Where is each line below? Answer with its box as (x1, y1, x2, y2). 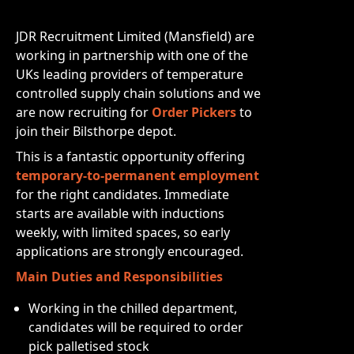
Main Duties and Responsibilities (16, 268, 223, 285)
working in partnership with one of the (16, 47, 248, 64)
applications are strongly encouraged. (16, 243, 243, 260)
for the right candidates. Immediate (16, 186, 229, 203)
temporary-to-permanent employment (16, 167, 259, 184)
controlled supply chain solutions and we (16, 85, 261, 102)
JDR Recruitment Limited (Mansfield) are (16, 28, 254, 45)
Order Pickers (152, 104, 239, 121)
